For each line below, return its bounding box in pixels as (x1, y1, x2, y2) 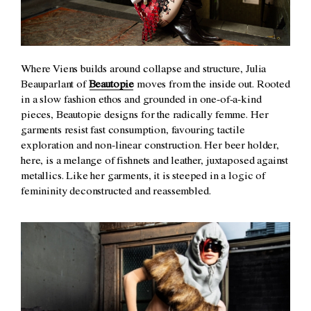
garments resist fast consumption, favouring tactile (21, 125, 245, 137)
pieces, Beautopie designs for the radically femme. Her (21, 110, 269, 121)
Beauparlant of (21, 79, 89, 91)
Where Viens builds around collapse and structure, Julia (21, 64, 267, 76)
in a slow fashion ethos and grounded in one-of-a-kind (21, 94, 262, 106)
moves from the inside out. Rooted (134, 79, 290, 91)
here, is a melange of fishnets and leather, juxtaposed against (21, 155, 289, 167)
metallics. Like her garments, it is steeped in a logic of (21, 171, 265, 183)
